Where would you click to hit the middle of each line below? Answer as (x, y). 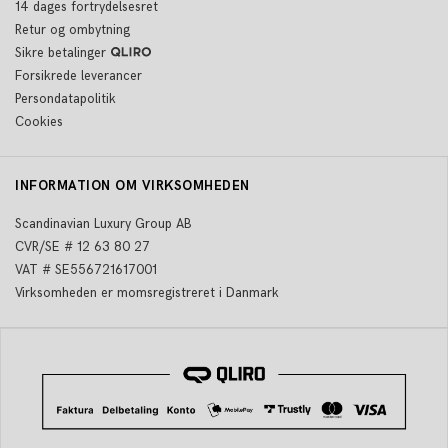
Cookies (39, 122)
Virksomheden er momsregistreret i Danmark (147, 293)
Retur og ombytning (72, 30)
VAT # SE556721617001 (86, 270)
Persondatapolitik (65, 99)
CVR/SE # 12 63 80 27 (82, 247)
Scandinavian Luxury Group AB (103, 224)
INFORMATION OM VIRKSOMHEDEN (132, 186)
